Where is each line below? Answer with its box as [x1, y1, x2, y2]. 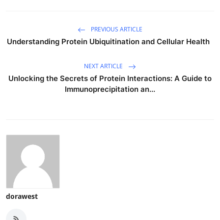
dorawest [6, 191, 38, 201]
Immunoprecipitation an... [65, 84, 155, 94]
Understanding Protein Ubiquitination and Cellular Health [6, 36, 214, 46]
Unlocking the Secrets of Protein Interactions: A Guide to [8, 73, 212, 83]
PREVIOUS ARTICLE [89, 25, 142, 33]
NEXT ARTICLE [84, 61, 124, 70]
